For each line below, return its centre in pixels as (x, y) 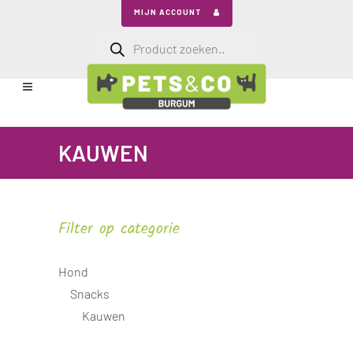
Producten (120, 32)
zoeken (112, 42)
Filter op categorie (119, 229)
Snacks (90, 293)
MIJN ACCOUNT (167, 12)
